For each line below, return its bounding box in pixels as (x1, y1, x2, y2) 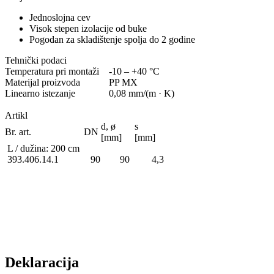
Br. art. (5, 127, 31, 138)
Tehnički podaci (5, 55, 67, 66)
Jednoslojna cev (29, 12, 91, 23)
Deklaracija (5, 254, 79, 271)
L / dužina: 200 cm (5, 143, 80, 154)
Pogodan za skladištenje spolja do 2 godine (29, 34, 195, 45)
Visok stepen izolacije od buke (29, 23, 147, 34)
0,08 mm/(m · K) (109, 88, 174, 99)
